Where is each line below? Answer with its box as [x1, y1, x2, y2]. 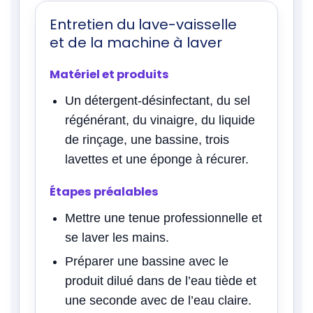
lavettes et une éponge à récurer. [65, 152, 249, 166]
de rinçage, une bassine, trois [65, 132, 229, 147]
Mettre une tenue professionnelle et [65, 210, 262, 225]
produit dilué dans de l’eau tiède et [65, 273, 256, 288]
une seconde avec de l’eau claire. [65, 293, 252, 307]
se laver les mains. [65, 230, 169, 245]
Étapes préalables [50, 183, 159, 200]
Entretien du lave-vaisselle [50, 14, 237, 34]
